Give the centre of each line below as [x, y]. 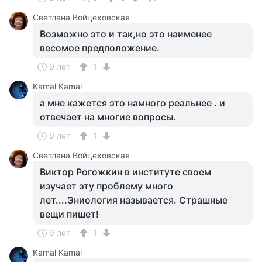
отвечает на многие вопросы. [108, 117]
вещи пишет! [69, 214]
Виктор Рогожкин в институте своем [125, 172]
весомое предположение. [100, 48]
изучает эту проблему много [106, 186]
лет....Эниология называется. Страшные [134, 200]
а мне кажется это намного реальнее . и [132, 103]
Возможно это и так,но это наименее [126, 34]
